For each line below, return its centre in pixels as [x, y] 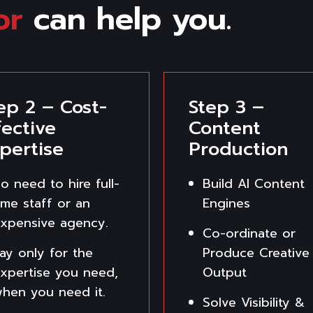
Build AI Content [254, 183]
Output [225, 272]
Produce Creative [256, 253]
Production [238, 149]
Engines [226, 203]
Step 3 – [226, 107]
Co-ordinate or [249, 233]
